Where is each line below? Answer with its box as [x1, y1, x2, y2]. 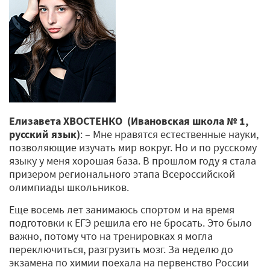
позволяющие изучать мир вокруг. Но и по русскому [9, 140, 257, 154]
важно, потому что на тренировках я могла [9, 228, 213, 243]
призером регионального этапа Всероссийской [9, 166, 235, 181]
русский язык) [9, 127, 80, 141]
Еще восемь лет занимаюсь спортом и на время [9, 202, 234, 216]
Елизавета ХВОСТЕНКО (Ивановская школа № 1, [9, 113, 248, 128]
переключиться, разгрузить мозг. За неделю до [9, 242, 233, 256]
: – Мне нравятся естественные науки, [80, 127, 259, 141]
